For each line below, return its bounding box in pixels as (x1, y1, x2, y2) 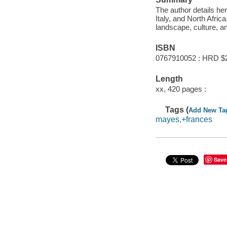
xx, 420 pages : (155, 84, 206, 93)
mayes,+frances (155, 115, 212, 124)
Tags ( (165, 105, 189, 114)
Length (155, 74, 183, 84)
